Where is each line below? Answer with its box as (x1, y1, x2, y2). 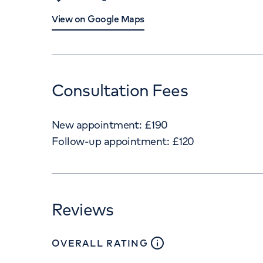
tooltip (172, 236, 204, 249)
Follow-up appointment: (52, 134, 170, 148)
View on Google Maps (52, 13, 144, 25)
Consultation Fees (52, 80, 188, 100)
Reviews (52, 199, 114, 220)
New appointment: (52, 118, 142, 131)
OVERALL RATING (52, 237, 148, 249)
